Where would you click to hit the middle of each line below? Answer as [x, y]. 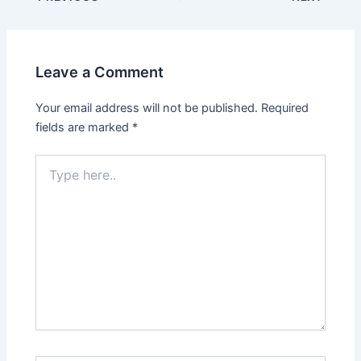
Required [285, 108]
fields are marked [84, 127]
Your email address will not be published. [147, 108]
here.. [50, 177]
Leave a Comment [100, 71]
